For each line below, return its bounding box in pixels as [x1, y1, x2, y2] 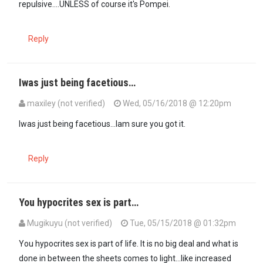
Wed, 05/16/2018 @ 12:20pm [121, 98, 231, 108]
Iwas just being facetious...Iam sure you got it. [19, 119, 186, 129]
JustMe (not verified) [147, 112, 225, 122]
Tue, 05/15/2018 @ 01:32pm [128, 218, 236, 228]
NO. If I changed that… [56, 112, 135, 122]
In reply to [18, 112, 56, 122]
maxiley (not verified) [27, 98, 105, 108]
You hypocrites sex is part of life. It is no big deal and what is [19, 238, 238, 248]
